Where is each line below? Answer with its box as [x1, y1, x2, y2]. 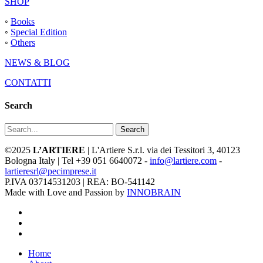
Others [11, 37, 35, 48]
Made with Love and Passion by [5, 187, 127, 198]
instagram [28, 228, 63, 238]
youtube [28, 217, 58, 228]
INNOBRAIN [127, 187, 181, 198]
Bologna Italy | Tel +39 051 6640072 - [5, 156, 150, 166]
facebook [28, 207, 62, 217]
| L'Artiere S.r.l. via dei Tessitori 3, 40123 [85, 145, 240, 156]
